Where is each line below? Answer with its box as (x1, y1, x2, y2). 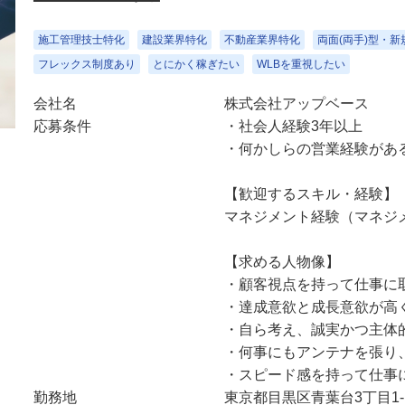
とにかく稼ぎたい (152, 58, 240, 71)
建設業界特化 (141, 33, 207, 46)
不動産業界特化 (223, 33, 300, 46)
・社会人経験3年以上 (224, 118, 363, 134)
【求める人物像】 (224, 254, 341, 269)
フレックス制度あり (37, 58, 136, 71)
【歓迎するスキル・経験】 (224, 186, 399, 202)
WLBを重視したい (256, 58, 345, 71)
